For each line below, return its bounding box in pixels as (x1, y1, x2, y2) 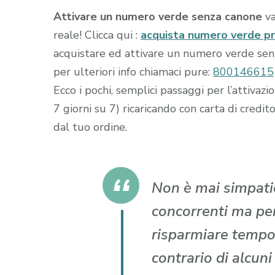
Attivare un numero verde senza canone (53, 9, 265, 25)
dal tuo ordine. (53, 120, 127, 135)
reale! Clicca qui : (53, 28, 141, 43)
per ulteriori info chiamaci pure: (53, 64, 213, 80)
